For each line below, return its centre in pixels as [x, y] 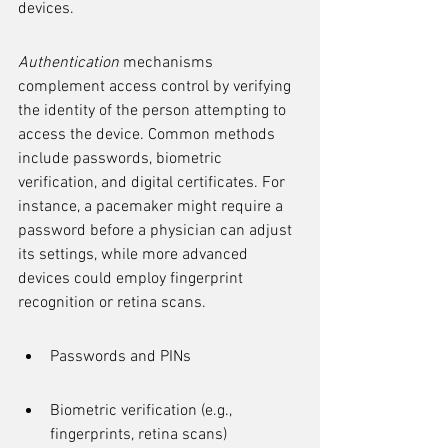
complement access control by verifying [156, 87]
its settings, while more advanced [135, 255]
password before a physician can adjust [157, 231]
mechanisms [168, 63]
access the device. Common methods [148, 135]
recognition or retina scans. [112, 303]
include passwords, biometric [122, 159]
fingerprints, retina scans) [138, 435]
